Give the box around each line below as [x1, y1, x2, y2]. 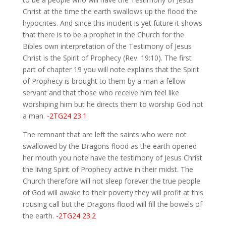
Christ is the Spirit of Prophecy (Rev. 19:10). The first [22, 53, 192, 63]
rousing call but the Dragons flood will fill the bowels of [22, 199, 202, 209]
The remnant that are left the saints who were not [22, 130, 187, 140]
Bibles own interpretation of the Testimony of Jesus [22, 41, 192, 51]
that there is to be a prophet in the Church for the [22, 30, 184, 40]
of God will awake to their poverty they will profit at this [22, 188, 203, 198]
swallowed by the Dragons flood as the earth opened [22, 141, 197, 151]
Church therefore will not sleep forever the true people [22, 176, 200, 186]
